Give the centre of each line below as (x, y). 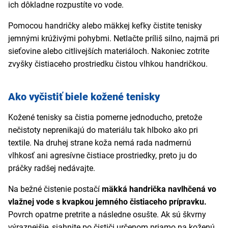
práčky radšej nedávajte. (52, 168)
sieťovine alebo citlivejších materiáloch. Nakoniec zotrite (109, 51)
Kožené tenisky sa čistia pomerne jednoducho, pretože (105, 118)
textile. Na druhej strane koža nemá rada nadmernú (100, 143)
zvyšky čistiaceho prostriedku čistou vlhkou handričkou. (108, 64)
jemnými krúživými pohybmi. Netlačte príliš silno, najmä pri (114, 39)
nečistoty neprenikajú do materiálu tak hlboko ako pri (103, 130)
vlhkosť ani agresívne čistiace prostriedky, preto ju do (103, 156)
